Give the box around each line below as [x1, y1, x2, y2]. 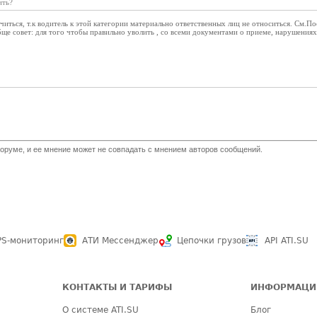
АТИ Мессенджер [82, 236, 158, 246]
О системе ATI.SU [62, 305, 139, 315]
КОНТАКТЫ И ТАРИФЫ [62, 282, 173, 292]
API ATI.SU [265, 236, 309, 246]
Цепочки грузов [177, 236, 246, 246]
